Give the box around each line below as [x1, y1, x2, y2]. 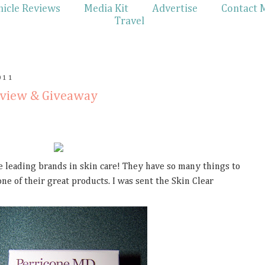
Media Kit [84, 4, 128, 14]
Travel [114, 16, 144, 27]
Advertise [152, 4, 198, 14]
